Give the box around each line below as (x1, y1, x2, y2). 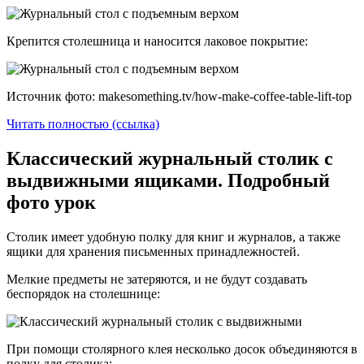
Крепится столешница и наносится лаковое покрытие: (6, 33, 308, 48)
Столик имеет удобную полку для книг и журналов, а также (6, 229, 340, 244)
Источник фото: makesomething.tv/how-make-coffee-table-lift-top (6, 89, 352, 103)
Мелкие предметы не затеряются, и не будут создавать (6, 271, 307, 286)
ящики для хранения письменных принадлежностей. (6, 244, 300, 258)
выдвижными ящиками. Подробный (6, 169, 330, 191)
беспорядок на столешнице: (6, 286, 160, 301)
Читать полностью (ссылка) (6, 116, 159, 131)
